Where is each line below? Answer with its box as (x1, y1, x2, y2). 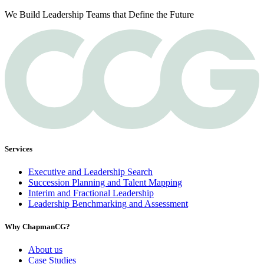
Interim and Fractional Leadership (28, 187, 154, 198)
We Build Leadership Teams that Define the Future (5, 9, 194, 20)
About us (28, 245, 62, 255)
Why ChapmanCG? (5, 222, 70, 232)
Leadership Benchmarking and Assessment (28, 198, 188, 209)
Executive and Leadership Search (28, 166, 153, 177)
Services (5, 144, 32, 153)
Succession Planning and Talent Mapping (28, 177, 182, 187)
